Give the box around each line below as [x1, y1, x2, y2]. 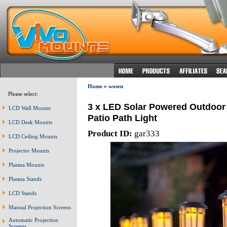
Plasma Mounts [9, 162, 44, 168]
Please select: [4, 91, 38, 97]
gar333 [132, 128, 160, 138]
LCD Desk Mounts [9, 119, 52, 125]
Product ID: [87, 128, 132, 138]
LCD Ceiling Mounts [9, 133, 57, 139]
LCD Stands [9, 190, 36, 196]
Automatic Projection [9, 217, 58, 223]
